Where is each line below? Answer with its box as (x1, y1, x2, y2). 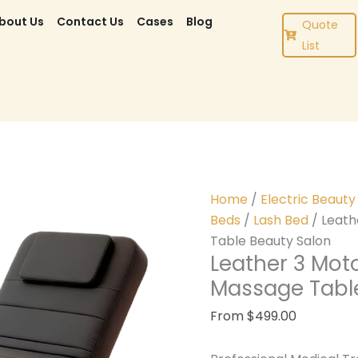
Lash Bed (253, 211, 309, 230)
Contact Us (57, 14, 125, 30)
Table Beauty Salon (210, 232, 332, 251)
